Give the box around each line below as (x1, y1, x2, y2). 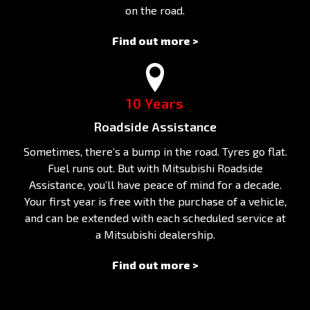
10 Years (126, 94, 184, 111)
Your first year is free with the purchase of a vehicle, (24, 194, 286, 208)
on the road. (125, 3, 185, 17)
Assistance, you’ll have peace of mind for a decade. (28, 177, 282, 191)
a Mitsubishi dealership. (95, 227, 215, 241)
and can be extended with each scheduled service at (24, 210, 286, 224)
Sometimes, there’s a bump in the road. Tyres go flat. (23, 144, 287, 158)
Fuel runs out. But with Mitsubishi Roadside (47, 161, 263, 174)
